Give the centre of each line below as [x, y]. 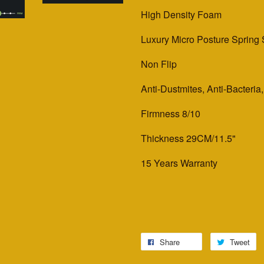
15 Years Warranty [179, 163]
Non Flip [159, 64]
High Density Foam [181, 14]
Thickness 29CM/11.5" [188, 138]
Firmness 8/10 [171, 113]
